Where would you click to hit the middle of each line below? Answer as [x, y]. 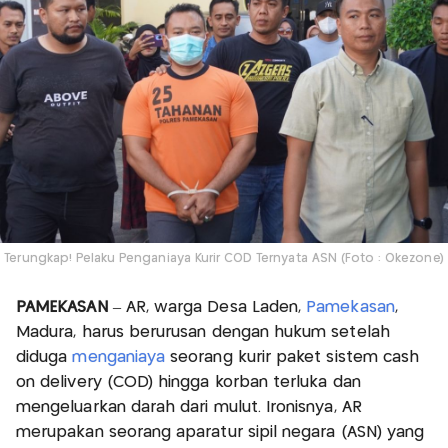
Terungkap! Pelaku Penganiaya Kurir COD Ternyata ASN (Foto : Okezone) [224, 258]
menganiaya [121, 357]
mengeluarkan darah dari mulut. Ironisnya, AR [189, 407]
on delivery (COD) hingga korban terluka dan [188, 382]
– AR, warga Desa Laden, [209, 307]
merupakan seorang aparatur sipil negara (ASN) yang [220, 432]
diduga [44, 357]
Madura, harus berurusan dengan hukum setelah [203, 332]
